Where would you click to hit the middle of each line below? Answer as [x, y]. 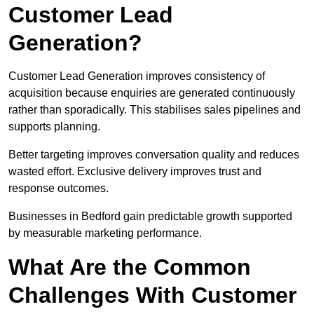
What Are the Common [130, 267]
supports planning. [54, 127]
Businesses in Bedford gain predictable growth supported [150, 217]
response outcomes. [59, 189]
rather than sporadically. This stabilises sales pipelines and [155, 110]
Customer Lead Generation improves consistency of [137, 76]
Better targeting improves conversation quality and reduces [154, 155]
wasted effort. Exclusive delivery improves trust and [135, 172]
